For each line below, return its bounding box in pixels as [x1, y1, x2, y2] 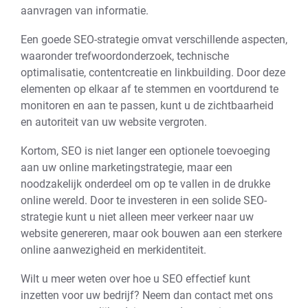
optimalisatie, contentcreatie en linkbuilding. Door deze [21, 66, 285, 79]
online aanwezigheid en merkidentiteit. [21, 243, 206, 256]
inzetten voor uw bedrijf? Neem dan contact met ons [21, 289, 273, 302]
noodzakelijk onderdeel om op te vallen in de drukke [21, 177, 270, 190]
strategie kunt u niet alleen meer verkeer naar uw [21, 210, 254, 223]
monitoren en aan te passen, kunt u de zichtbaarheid [21, 99, 274, 112]
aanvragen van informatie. [21, 4, 148, 17]
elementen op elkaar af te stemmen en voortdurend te [21, 82, 278, 96]
